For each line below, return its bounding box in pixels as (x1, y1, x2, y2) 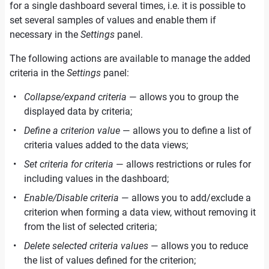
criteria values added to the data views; (24, 139, 188, 151)
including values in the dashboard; (24, 173, 169, 184)
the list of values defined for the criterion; (24, 255, 196, 266)
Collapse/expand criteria (24, 91, 127, 103)
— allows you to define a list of (120, 125, 252, 136)
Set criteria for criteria (24, 159, 113, 170)
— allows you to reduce (148, 240, 248, 252)
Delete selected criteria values (24, 240, 148, 252)
